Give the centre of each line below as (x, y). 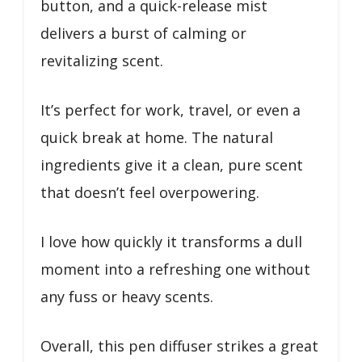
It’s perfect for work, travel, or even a (170, 109)
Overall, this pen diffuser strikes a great (179, 345)
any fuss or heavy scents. (127, 296)
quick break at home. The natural (157, 137)
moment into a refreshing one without (175, 269)
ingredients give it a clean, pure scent (172, 164)
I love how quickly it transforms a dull (171, 241)
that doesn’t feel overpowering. (150, 192)
